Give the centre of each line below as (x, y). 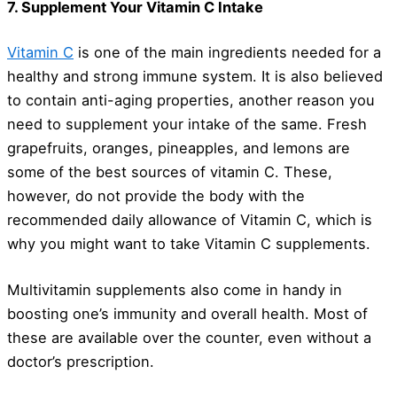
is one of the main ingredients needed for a (227, 53)
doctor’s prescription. (81, 361)
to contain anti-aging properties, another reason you (191, 101)
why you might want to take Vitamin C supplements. (189, 244)
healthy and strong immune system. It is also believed (195, 77)
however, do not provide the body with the (156, 196)
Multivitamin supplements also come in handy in (175, 289)
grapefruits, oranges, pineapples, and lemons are (179, 148)
